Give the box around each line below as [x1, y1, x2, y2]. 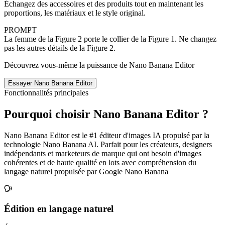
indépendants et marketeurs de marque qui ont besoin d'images [4, 149, 201, 158]
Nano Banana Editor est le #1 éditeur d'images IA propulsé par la [4, 131, 209, 140]
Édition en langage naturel [4, 203, 114, 214]
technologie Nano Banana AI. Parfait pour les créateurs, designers [4, 140, 212, 149]
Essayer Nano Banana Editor [8, 79, 92, 87]
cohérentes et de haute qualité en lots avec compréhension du [4, 158, 196, 167]
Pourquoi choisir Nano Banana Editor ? [4, 107, 208, 121]
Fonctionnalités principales [4, 88, 88, 97]
